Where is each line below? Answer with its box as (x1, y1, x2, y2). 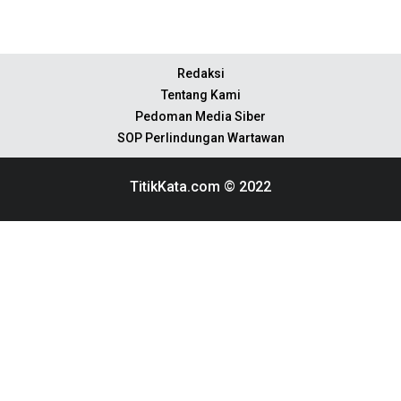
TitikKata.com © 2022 (130, 178, 271, 195)
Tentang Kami (160, 88, 241, 102)
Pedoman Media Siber (135, 109, 266, 124)
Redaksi (176, 66, 225, 81)
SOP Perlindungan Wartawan (116, 131, 285, 145)
